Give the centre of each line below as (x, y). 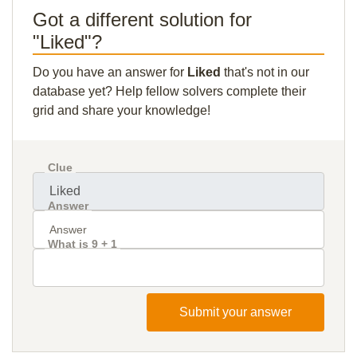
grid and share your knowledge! (122, 110)
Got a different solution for (142, 20)
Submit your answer (235, 312)
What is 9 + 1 (82, 244)
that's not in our (265, 72)
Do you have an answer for (110, 72)
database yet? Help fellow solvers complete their (169, 91)
